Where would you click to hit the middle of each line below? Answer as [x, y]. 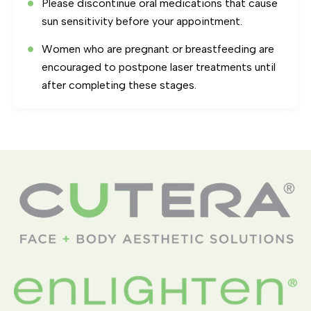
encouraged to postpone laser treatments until [159, 67]
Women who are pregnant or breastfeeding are [158, 49]
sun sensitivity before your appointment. [142, 21]
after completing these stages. [119, 85]
